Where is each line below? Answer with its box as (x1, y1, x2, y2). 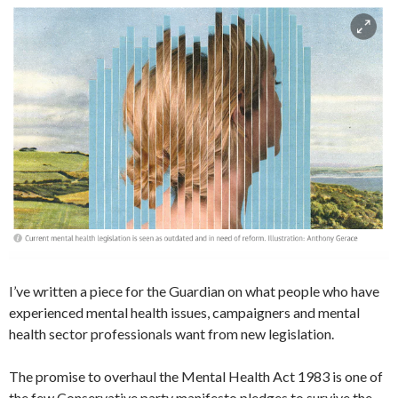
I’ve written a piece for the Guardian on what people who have (9, 283, 379, 300)
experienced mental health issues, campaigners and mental (9, 304, 360, 322)
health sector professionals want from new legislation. (9, 325, 334, 343)
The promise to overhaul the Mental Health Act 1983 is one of (9, 368, 383, 386)
